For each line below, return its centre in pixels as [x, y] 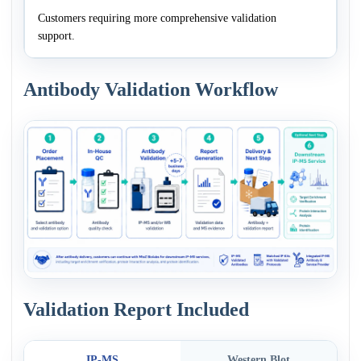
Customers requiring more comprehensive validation [157, 17]
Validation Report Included [136, 309]
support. [56, 35]
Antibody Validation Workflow [151, 90]
